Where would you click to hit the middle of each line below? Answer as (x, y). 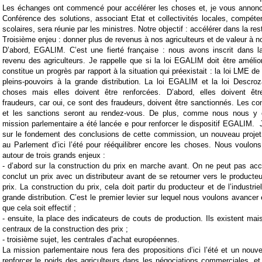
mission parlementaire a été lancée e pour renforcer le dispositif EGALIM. (130, 124)
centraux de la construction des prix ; (65, 229)
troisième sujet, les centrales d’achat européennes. (93, 240)
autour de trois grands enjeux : (54, 156)
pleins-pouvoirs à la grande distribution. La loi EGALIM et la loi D (120, 82)
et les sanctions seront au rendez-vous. (74, 113)
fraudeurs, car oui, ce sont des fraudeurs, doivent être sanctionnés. (118, 103)
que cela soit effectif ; (39, 208)
